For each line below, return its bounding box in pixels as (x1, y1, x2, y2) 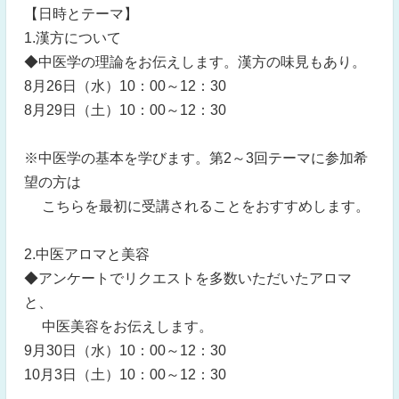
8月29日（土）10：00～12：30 (24, 102, 226, 118)
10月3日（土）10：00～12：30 (24, 367, 226, 382)
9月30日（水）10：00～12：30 (24, 343, 226, 358)
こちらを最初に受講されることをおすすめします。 (24, 199, 370, 214)
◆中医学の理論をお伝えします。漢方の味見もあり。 (24, 54, 366, 69)
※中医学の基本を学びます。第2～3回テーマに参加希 (24, 151, 368, 166)
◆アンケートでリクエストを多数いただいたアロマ (24, 271, 352, 286)
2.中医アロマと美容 (24, 247, 150, 262)
